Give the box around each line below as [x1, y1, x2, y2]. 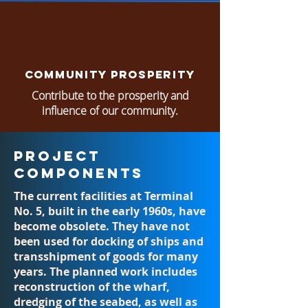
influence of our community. [42, 103, 178, 118]
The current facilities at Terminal [14, 188, 193, 203]
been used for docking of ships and [14, 234, 203, 249]
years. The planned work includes [14, 264, 197, 279]
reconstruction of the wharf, [14, 279, 170, 294]
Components [14, 164, 144, 181]
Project [14, 147, 100, 164]
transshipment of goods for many [14, 249, 198, 264]
